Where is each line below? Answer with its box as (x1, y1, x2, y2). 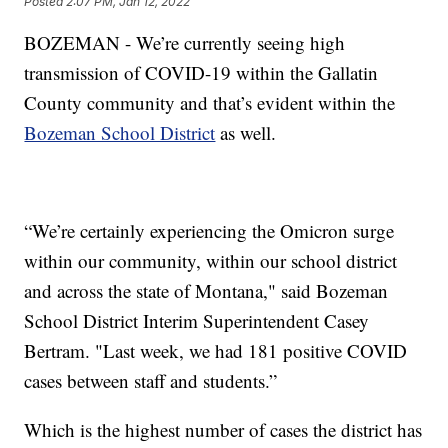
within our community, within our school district (24, 248, 398, 274)
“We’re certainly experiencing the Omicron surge (24, 218, 395, 244)
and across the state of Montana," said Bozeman (24, 278, 389, 304)
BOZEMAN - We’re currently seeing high (24, 30, 346, 56)
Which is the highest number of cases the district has (24, 417, 423, 443)
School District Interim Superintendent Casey (24, 308, 370, 334)
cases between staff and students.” (24, 368, 278, 394)
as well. (215, 120, 277, 146)
